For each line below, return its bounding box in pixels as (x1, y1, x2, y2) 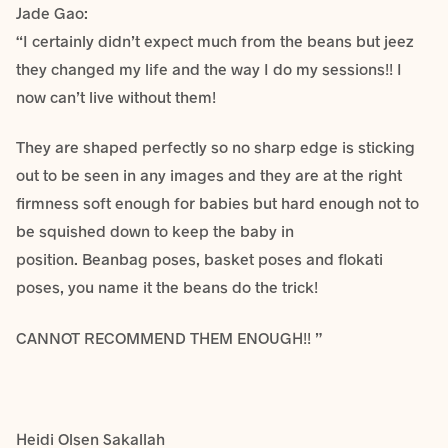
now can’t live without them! (16, 86, 216, 106)
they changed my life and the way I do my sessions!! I (16, 58, 402, 78)
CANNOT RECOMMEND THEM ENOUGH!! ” (16, 327, 322, 347)
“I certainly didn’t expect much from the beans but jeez (16, 30, 414, 50)
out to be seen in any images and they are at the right (16, 165, 402, 185)
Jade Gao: (16, 2, 88, 22)
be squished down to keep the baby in (16, 221, 294, 241)
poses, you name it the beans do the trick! (16, 277, 318, 297)
